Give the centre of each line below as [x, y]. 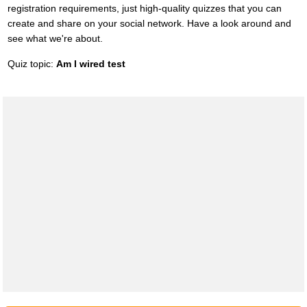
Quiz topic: [32, 64]
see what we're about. [55, 39]
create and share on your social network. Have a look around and [149, 24]
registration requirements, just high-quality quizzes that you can [144, 9]
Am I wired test [90, 64]
